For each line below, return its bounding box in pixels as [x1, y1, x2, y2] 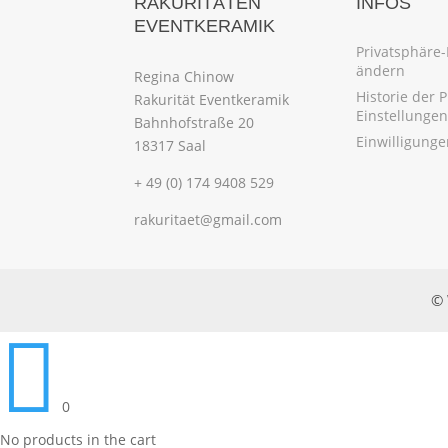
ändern [355, 60, 405, 80]
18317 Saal [134, 135, 207, 155]
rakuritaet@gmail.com [134, 209, 283, 229]
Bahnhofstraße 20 [134, 112, 255, 132]
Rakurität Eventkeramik [134, 89, 290, 109]
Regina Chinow [134, 66, 235, 86]
